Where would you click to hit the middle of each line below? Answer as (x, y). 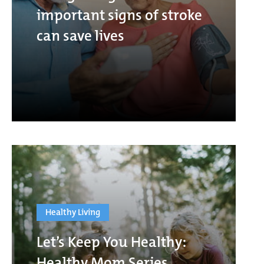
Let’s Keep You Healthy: (111, 242)
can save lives (80, 35)
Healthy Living (73, 212)
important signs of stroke (119, 15)
